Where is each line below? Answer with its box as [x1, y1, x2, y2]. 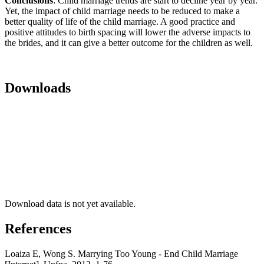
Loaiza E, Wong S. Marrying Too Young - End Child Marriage [5, 248, 238, 259]
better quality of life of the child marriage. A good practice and [5, 16, 235, 27]
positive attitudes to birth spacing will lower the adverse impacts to [5, 27, 250, 38]
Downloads [5, 80, 71, 96]
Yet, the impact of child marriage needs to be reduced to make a [5, 6, 240, 16]
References [5, 221, 71, 237]
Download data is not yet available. [5, 199, 136, 209]
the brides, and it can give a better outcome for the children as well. [5, 38, 253, 48]
